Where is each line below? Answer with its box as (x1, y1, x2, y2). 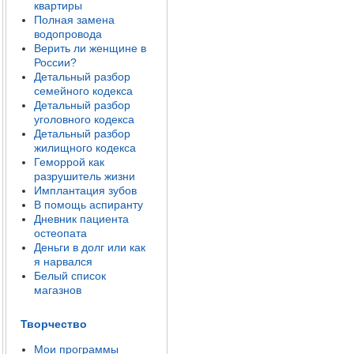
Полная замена (34, 13, 115, 26)
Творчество (21, 318, 87, 330)
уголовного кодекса (34, 113, 134, 126)
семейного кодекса (34, 85, 133, 97)
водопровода (34, 28, 102, 40)
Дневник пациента (34, 213, 129, 225)
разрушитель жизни (34, 170, 135, 183)
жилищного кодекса (34, 141, 136, 154)
